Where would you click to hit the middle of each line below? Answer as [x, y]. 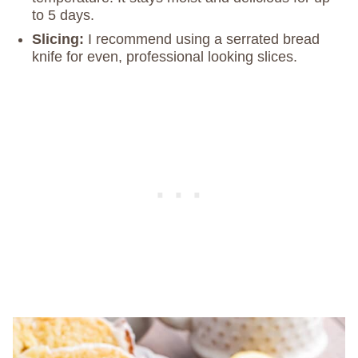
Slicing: [60, 40]
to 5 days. [63, 16]
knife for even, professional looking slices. [165, 57]
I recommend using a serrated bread [204, 40]
